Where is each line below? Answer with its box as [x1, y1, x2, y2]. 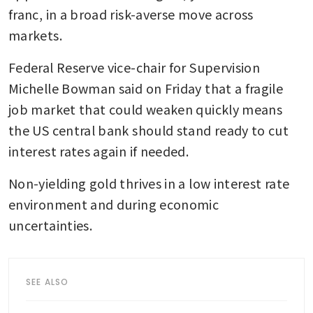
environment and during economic [8, 195, 219, 214]
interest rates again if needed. [8, 142, 189, 161]
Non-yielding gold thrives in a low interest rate [8, 174, 290, 193]
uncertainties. [8, 216, 93, 235]
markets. [8, 26, 62, 45]
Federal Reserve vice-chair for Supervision [8, 58, 261, 77]
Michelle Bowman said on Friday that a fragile [8, 79, 284, 98]
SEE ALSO [26, 276, 69, 289]
